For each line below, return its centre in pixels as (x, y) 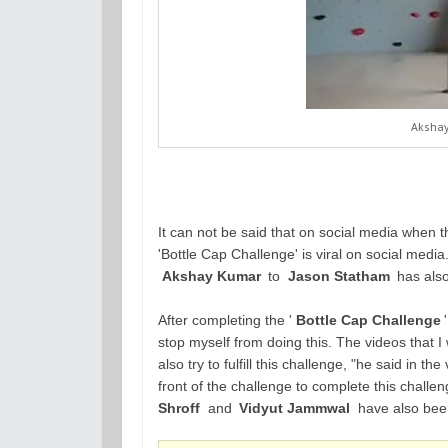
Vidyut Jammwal (294, 408)
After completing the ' (225, 320)
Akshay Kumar (211, 276)
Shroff (179, 408)
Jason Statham (338, 276)
